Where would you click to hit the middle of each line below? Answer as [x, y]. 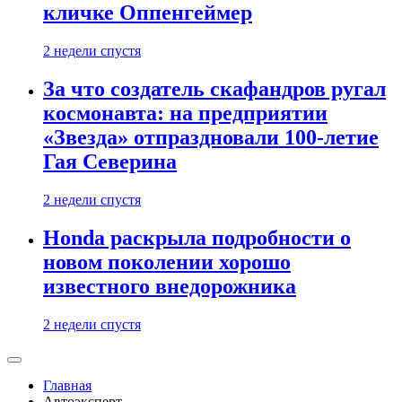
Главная [67, 385]
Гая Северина [110, 162]
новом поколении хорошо [167, 262]
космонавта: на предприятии [185, 114]
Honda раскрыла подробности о [197, 238]
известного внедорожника [170, 287]
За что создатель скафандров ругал [214, 89]
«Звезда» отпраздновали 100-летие [211, 138]
